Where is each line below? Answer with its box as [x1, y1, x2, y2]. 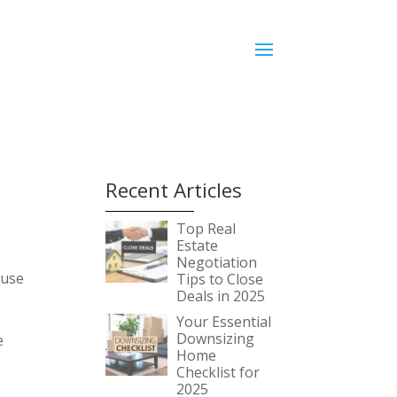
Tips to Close [176, 269, 264, 289]
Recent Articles [105, 176, 243, 204]
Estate [176, 236, 219, 255]
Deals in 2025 [176, 286, 266, 306]
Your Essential [176, 312, 272, 331]
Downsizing [176, 329, 255, 348]
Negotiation [176, 253, 258, 272]
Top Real [176, 219, 237, 238]
